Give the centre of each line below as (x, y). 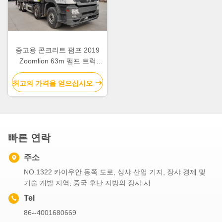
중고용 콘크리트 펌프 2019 (57, 50)
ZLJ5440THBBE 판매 (57, 72)
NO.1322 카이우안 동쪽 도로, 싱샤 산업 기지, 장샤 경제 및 (115, 172)
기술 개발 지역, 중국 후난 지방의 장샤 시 (87, 183)
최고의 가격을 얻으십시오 (53, 83)
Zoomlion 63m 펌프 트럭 (57, 61)
